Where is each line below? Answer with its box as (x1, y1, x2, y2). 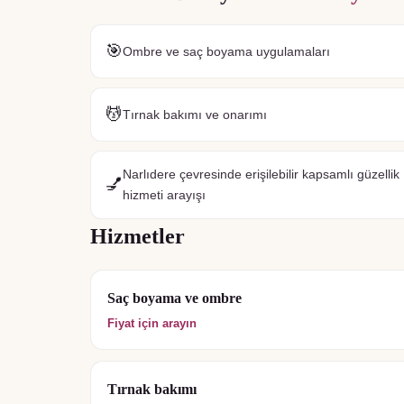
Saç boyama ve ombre (107, 290, 242, 306)
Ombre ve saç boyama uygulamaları (123, 43, 330, 59)
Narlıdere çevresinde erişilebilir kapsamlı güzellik (123, 167, 399, 181)
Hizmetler (90, 225, 185, 248)
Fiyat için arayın (107, 317, 197, 330)
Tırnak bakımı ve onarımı (123, 106, 267, 122)
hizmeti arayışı (123, 188, 206, 202)
